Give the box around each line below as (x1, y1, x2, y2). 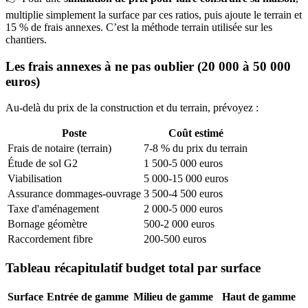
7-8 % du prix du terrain (144, 142, 247, 155)
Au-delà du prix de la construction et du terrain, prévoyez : (5, 102, 258, 114)
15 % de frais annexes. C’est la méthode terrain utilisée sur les (5, 21, 272, 33)
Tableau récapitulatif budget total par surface (5, 261, 261, 276)
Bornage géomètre (8, 218, 87, 230)
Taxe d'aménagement (8, 203, 99, 215)
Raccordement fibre (8, 233, 93, 245)
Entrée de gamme (46, 290, 129, 302)
